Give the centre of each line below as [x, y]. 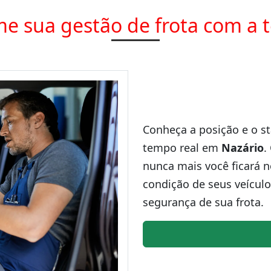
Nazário [243, 147]
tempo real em [182, 147]
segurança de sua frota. [203, 202]
